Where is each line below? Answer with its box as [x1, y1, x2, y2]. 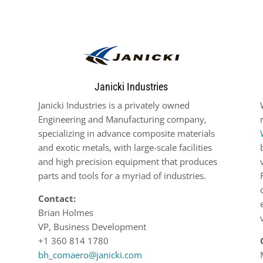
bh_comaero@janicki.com [38, 248, 142, 261]
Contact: [38, 192, 76, 204]
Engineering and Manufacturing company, [38, 113, 207, 125]
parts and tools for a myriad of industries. [38, 169, 206, 181]
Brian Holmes [38, 206, 93, 218]
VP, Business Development [38, 220, 146, 232]
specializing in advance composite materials [38, 127, 215, 139]
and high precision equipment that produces [38, 155, 217, 167]
